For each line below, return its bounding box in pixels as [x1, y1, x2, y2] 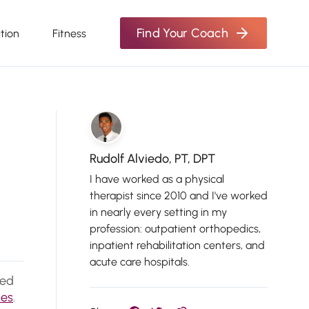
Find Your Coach [136, 26, 228, 41]
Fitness [52, 26, 86, 40]
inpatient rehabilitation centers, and [90, 239, 265, 252]
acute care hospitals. [90, 255, 190, 268]
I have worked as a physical [90, 172, 224, 186]
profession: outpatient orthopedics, [90, 222, 261, 235]
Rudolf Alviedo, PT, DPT [90, 151, 215, 166]
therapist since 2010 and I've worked [90, 189, 268, 202]
